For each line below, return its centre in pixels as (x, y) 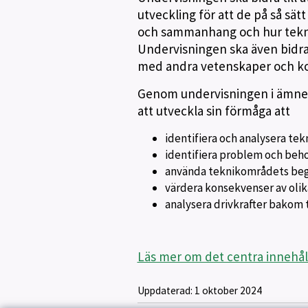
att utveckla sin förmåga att (213, 111)
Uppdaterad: (166, 290)
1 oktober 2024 (228, 290)
